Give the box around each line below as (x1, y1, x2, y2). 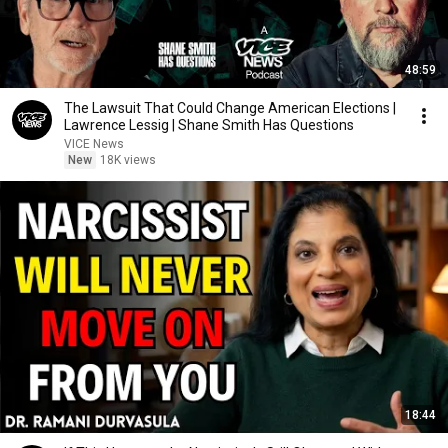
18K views (100, 153, 156, 167)
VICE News (64, 137, 124, 151)
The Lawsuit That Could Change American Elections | (64, 100, 396, 116)
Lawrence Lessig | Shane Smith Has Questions (64, 117, 354, 133)
